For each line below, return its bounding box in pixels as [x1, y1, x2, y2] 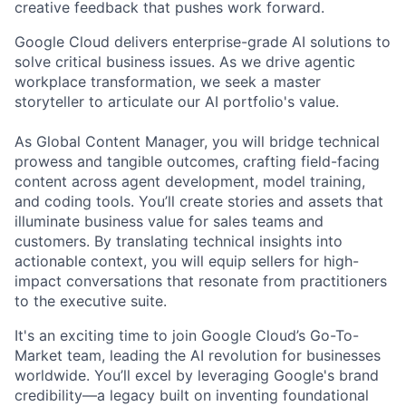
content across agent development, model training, [14, 172, 365, 191]
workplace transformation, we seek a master [14, 72, 321, 92]
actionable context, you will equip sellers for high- [14, 252, 359, 271]
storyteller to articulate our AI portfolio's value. [14, 92, 339, 111]
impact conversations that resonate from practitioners [14, 272, 387, 291]
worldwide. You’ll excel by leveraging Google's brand [14, 366, 379, 385]
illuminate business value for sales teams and [14, 212, 324, 231]
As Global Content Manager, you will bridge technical [14, 132, 380, 151]
